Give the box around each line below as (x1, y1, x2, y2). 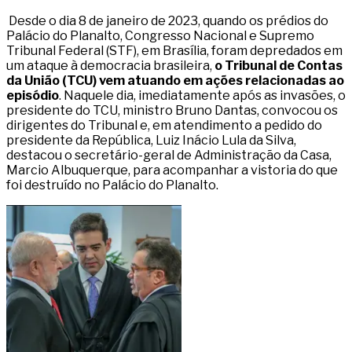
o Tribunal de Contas (214, 58, 343, 74)
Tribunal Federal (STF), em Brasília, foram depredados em (6, 43, 343, 59)
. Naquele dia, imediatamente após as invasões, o (59, 88, 346, 104)
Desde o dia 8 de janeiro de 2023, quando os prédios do (6, 13, 328, 29)
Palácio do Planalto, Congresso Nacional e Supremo (6, 28, 314, 44)
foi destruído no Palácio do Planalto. (6, 178, 218, 193)
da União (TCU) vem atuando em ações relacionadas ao (6, 73, 344, 89)
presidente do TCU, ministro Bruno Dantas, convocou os (6, 103, 338, 119)
